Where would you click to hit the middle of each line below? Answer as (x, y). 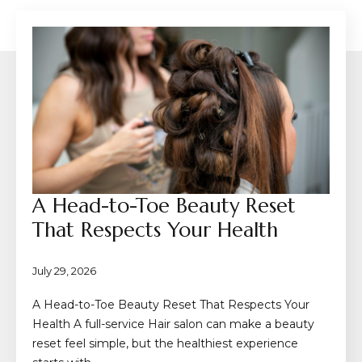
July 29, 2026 (64, 270)
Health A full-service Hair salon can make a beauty (173, 324)
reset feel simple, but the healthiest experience (165, 343)
